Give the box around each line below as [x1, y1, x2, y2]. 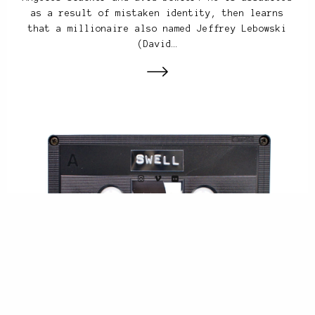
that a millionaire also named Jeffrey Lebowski [28, 23, 287, 34]
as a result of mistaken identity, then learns [31, 8, 284, 18]
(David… [138, 39, 177, 49]
